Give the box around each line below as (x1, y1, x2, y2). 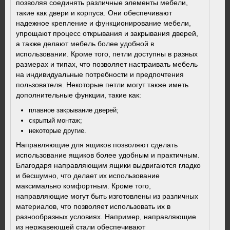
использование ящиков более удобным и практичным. (16, 151, 200, 159)
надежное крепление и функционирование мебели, (16, 19, 191, 27)
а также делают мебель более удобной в (16, 40, 154, 48)
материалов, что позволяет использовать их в (16, 202, 170, 210)
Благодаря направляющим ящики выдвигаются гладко (16, 161, 201, 169)
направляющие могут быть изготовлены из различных (16, 192, 198, 200)
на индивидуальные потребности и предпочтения (16, 70, 184, 79)
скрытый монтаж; (29, 117, 82, 124)
